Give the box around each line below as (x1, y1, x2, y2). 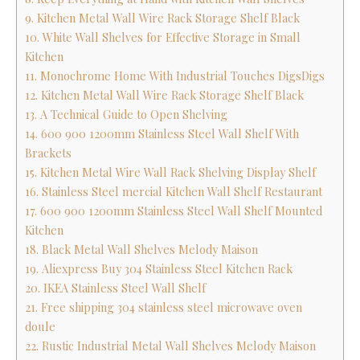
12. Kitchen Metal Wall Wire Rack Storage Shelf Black (25, 88, 304, 104)
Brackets (25, 145, 72, 162)
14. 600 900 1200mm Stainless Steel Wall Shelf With (25, 126, 299, 142)
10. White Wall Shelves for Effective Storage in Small (25, 30, 301, 46)
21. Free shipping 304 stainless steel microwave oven (25, 300, 302, 316)
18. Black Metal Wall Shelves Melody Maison (25, 242, 258, 258)
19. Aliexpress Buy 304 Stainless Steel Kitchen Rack (25, 261, 292, 277)
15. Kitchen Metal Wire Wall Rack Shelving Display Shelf (25, 165, 316, 181)
